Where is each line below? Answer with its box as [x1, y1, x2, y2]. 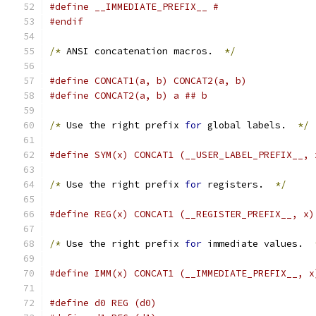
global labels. [202, 119, 298, 131]
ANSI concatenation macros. [61, 45, 224, 57]
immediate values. [202, 238, 315, 250]
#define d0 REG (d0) [49, 297, 157, 309]
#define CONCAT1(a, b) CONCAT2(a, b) [49, 75, 247, 87]
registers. [202, 178, 275, 190]
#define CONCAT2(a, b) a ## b [49, 90, 207, 102]
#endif [49, 16, 83, 28]
